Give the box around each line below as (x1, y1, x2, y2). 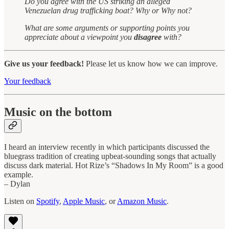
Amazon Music (117, 197, 167, 206)
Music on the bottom (4, 105, 112, 119)
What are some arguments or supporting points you (25, 23, 190, 32)
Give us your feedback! (4, 59, 86, 68)
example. (4, 170, 33, 179)
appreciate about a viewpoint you (25, 32, 134, 41)
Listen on (4, 197, 36, 206)
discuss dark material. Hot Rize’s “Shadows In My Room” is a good (4, 161, 223, 170)
